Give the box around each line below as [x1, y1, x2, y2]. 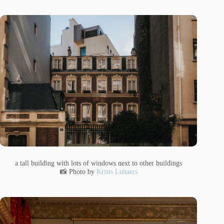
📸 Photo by [59, 167, 96, 175]
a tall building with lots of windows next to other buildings [15, 158, 182, 167]
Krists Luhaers [96, 167, 137, 175]
